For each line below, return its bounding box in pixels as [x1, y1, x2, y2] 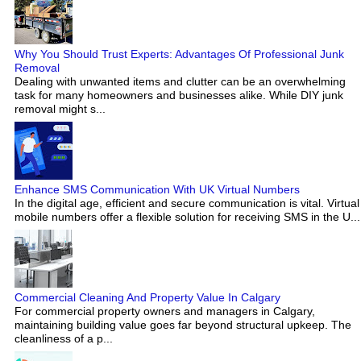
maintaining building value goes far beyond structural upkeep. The [15, 318, 351, 332]
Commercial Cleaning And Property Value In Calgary [15, 291, 280, 305]
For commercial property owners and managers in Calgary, [15, 305, 315, 318]
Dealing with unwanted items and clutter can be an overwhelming [15, 74, 346, 88]
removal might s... [15, 102, 106, 115]
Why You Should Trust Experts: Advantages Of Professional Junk [15, 47, 344, 60]
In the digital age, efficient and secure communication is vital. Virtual [15, 197, 359, 210]
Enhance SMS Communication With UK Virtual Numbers [15, 183, 300, 197]
